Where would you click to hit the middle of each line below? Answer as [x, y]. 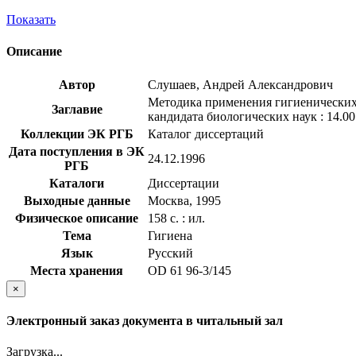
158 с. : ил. [176, 218]
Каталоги [77, 183]
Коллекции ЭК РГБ [77, 133]
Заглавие [77, 109]
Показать [31, 20]
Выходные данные [77, 200]
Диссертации [184, 183]
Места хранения [77, 270]
